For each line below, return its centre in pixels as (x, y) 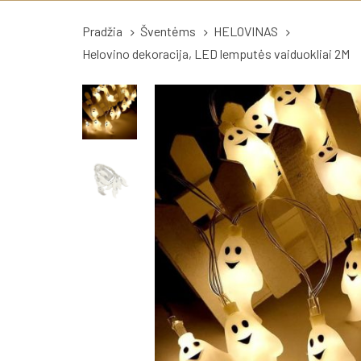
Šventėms (168, 31)
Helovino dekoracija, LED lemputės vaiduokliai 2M (216, 54)
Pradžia (102, 31)
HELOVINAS (245, 31)
